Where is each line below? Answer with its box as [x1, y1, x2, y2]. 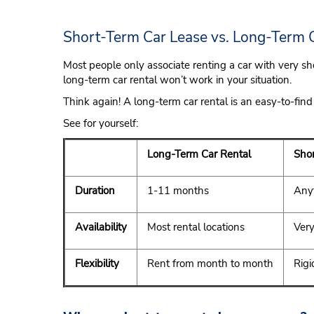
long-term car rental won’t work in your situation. [63, 73, 294, 87]
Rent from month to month [144, 257, 276, 271]
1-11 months [144, 184, 212, 198]
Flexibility [75, 257, 122, 271]
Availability [75, 220, 130, 234]
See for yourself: [63, 116, 138, 130]
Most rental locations [144, 220, 247, 234]
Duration [72, 184, 118, 198]
